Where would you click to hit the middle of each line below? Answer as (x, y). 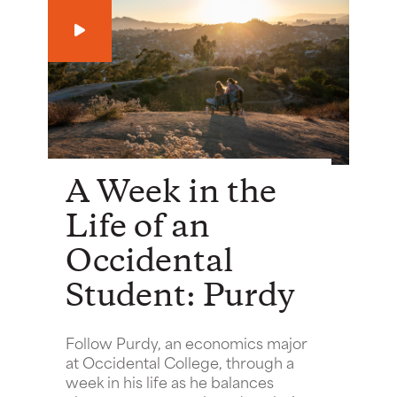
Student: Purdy (180, 296)
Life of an (138, 227)
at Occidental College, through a (180, 361)
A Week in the (171, 193)
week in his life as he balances (170, 381)
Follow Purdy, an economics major (187, 342)
